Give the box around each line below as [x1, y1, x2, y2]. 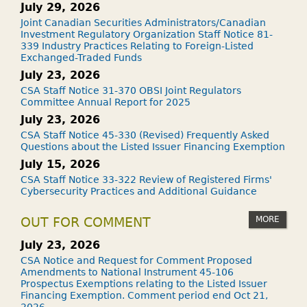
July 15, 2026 [21, 157, 100, 171]
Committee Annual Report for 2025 [21, 96, 191, 108]
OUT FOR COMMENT [21, 214, 151, 230]
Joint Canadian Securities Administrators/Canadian [21, 16, 266, 28]
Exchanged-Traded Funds [21, 51, 142, 63]
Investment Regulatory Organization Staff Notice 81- [21, 28, 273, 40]
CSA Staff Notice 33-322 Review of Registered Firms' [21, 173, 272, 185]
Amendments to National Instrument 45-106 [21, 266, 234, 278]
